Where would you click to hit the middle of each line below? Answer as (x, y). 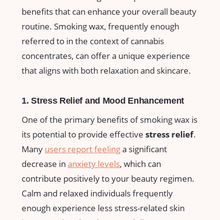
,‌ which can (140, 164)
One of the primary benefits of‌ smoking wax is (110, 120)
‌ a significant (144, 149)
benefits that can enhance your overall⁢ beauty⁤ (109, 11)
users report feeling (82, 149)
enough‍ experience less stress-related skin (103, 208)
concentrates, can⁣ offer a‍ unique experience (106, 55)
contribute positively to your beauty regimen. (108, 179)
